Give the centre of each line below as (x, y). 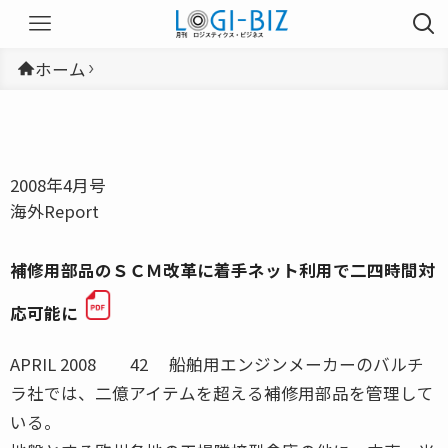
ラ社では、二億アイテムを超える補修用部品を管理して (222, 392)
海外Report (54, 210)
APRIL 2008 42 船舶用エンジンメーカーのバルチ (217, 363)
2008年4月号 (58, 184)
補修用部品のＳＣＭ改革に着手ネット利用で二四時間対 (222, 269)
